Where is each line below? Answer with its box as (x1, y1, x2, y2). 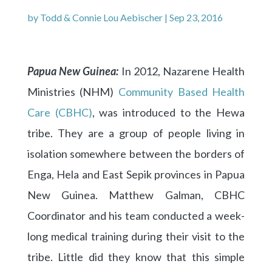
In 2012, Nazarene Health (121, 64, 245, 78)
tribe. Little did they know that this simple (27, 250, 245, 263)
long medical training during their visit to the (27, 229, 245, 243)
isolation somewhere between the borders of (27, 146, 245, 160)
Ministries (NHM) (27, 84, 118, 98)
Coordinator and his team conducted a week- (27, 208, 245, 222)
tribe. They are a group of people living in (27, 126, 245, 140)
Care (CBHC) (27, 105, 92, 119)
